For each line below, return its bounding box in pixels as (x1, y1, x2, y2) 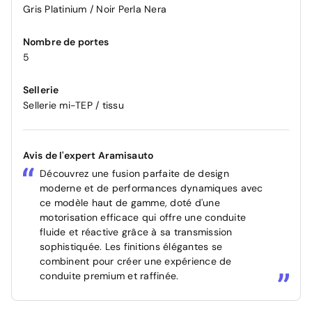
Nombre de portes (23, 35, 109, 48)
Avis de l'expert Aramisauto (23, 148, 154, 162)
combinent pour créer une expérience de (40, 254, 232, 267)
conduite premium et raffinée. (40, 269, 179, 282)
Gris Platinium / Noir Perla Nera (23, 2, 166, 15)
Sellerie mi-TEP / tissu (23, 98, 124, 111)
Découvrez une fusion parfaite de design (40, 166, 229, 180)
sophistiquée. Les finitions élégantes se (40, 240, 222, 253)
